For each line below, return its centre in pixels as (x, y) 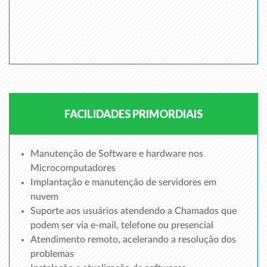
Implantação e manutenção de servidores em (123, 182)
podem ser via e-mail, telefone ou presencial (122, 225)
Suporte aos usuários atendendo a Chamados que (133, 211)
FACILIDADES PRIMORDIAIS (133, 114)
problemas (52, 254)
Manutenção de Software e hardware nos (117, 154)
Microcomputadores (73, 168)
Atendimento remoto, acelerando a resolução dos (133, 240)
